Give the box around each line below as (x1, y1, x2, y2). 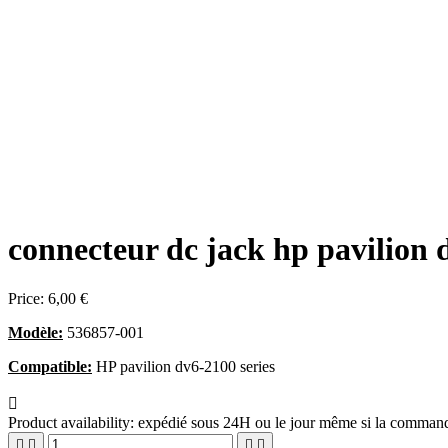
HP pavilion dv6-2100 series (92, 357, 275, 375)
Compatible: (8, 357, 92, 375)
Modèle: (8, 323, 63, 341)
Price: (8, 289, 48, 307)
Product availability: (8, 413, 134, 431)
